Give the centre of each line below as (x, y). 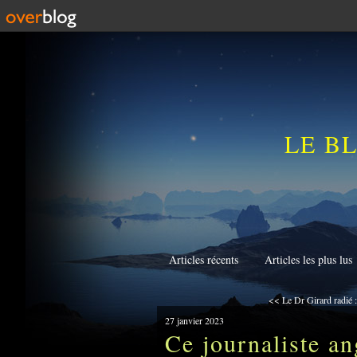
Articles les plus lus (308, 259)
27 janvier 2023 (194, 320)
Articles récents (204, 259)
